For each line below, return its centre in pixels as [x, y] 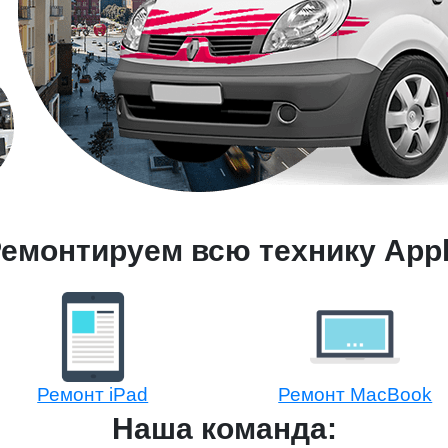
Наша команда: [224, 428]
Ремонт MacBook [355, 394]
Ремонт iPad [93, 394]
